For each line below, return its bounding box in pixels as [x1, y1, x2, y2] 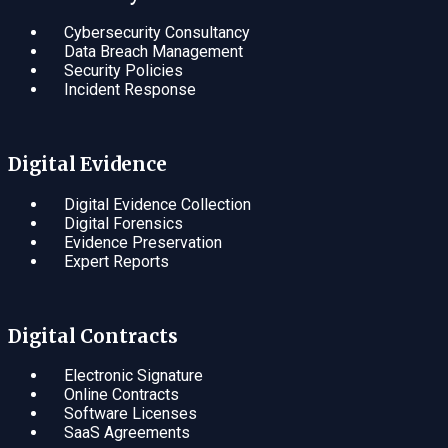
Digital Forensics [64, 213, 183, 233]
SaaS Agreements [64, 423, 190, 443]
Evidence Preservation [64, 232, 222, 252]
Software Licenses [64, 404, 197, 424]
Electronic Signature [64, 366, 203, 386]
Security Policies [64, 61, 183, 81]
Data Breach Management [64, 42, 243, 62]
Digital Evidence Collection [64, 194, 251, 214]
